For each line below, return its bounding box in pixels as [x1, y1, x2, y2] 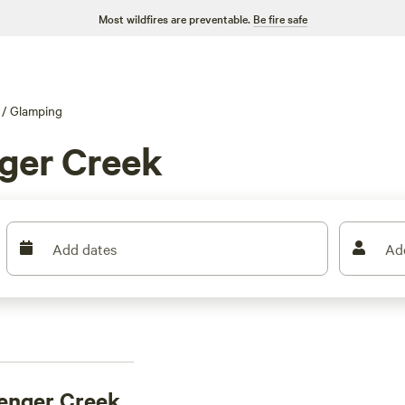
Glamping [10, 101, 62, 119]
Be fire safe [252, 10, 307, 26]
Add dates [52, 239, 118, 259]
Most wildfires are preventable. [98, 10, 250, 26]
